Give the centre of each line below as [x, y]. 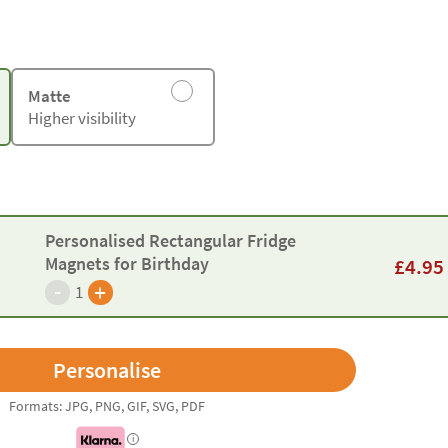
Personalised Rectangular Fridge [170, 240]
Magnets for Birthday [126, 263]
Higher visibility [81, 118]
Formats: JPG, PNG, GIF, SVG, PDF [107, 406]
